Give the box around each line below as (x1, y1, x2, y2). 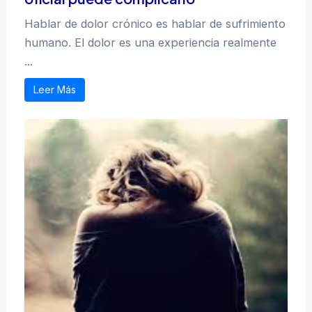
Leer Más (33, 83, 77, 95)
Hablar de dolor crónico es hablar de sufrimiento (24, 16, 286, 31)
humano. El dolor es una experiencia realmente (24, 35, 277, 49)
